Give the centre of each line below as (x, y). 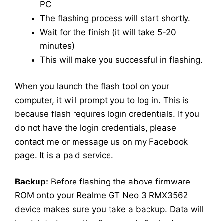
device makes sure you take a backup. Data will (109, 209)
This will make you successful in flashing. (121, 60)
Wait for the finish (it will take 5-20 (108, 32)
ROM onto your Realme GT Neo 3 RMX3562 (101, 196)
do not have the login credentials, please (95, 128)
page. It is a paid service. (64, 155)
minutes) (57, 46)
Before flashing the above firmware (119, 182)
